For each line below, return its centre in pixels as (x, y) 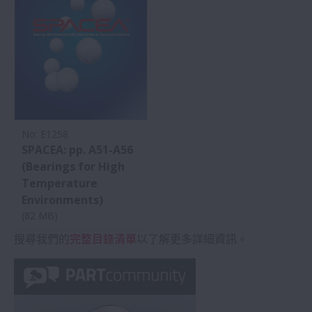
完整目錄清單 (103, 239)
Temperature (60, 183)
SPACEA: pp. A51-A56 (77, 149)
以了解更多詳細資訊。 (192, 239)
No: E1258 (45, 134)
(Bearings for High (73, 166)
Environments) (62, 200)
